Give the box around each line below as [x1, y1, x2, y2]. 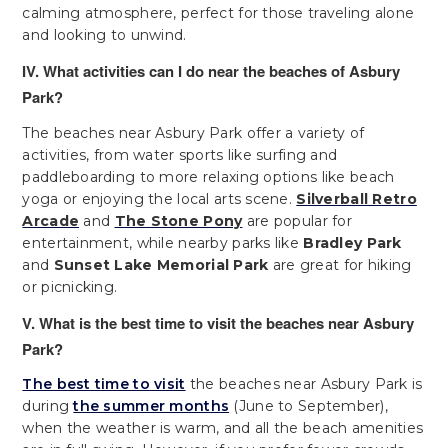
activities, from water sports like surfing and [22, 145, 338, 164]
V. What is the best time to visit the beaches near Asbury [22, 311, 415, 334]
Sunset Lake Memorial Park [53, 255, 269, 274]
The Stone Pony [114, 211, 243, 230]
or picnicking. [22, 277, 118, 296]
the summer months [73, 397, 230, 416]
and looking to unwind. [22, 25, 187, 44]
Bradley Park [303, 233, 402, 252]
